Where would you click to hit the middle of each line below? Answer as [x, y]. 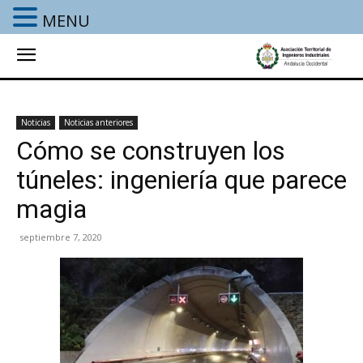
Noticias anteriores [98, 122]
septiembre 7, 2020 [61, 237]
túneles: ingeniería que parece [181, 180]
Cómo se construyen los [151, 151]
